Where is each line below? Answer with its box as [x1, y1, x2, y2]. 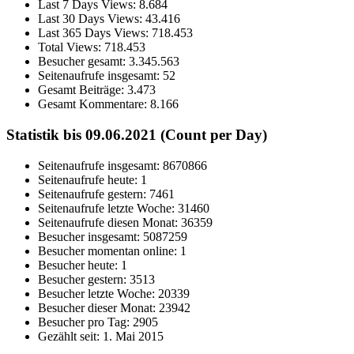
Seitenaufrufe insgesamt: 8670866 [38, 158, 207, 172]
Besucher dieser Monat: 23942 [38, 300, 190, 314]
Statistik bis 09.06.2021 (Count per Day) [6, 126, 267, 143]
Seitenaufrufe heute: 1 [38, 172, 147, 186]
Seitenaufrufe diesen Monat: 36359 [38, 215, 213, 229]
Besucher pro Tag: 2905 [38, 314, 158, 329]
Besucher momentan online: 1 [38, 243, 186, 258]
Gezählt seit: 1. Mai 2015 [38, 329, 164, 343]
